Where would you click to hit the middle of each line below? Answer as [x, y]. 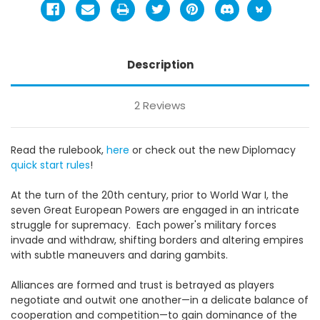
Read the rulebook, [59, 150]
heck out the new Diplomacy [224, 150]
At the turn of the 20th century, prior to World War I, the [150, 195]
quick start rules [50, 165]
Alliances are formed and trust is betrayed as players [142, 285]
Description [160, 64]
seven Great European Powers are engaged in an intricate [155, 210]
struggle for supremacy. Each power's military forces [144, 225]
